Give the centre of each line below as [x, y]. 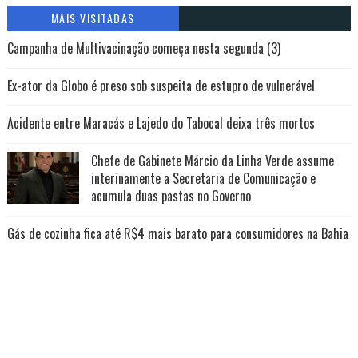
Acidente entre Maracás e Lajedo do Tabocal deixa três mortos [161, 123]
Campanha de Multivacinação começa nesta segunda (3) [143, 48]
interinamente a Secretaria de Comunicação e [203, 178]
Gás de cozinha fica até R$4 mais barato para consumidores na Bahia [177, 233]
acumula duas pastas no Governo [171, 196]
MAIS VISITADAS [93, 18]
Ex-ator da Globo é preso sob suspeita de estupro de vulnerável [161, 86]
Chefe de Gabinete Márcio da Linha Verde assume [212, 161]
